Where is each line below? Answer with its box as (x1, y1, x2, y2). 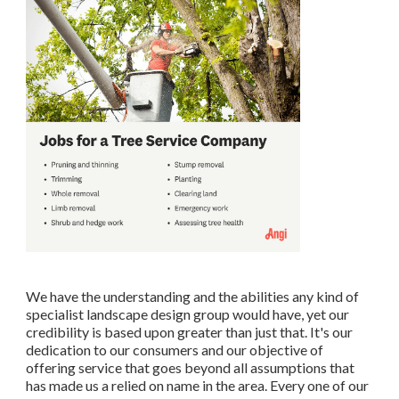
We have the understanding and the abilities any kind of (26, 288, 359, 305)
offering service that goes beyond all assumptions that (26, 359, 354, 377)
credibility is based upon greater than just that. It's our (26, 323, 353, 341)
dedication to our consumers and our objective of (26, 341, 323, 359)
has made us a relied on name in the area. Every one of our (26, 377, 369, 395)
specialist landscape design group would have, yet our (26, 305, 349, 323)
